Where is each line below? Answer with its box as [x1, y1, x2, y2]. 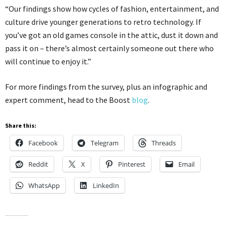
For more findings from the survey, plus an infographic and [5, 81, 207, 92]
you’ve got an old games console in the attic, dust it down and [5, 29, 218, 40]
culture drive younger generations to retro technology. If [5, 16, 201, 27]
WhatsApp [28, 180, 60, 190]
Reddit [28, 159, 48, 169]
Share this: [5, 121, 36, 129]
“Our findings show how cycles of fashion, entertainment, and [5, 3, 219, 14]
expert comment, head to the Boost [5, 94, 132, 105]
